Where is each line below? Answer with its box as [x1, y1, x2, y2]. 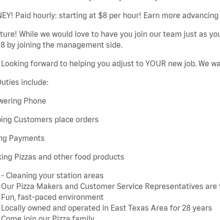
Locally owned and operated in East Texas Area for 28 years [1, 203, 212, 213]
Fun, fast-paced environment [1, 192, 104, 202]
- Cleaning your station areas [1, 171, 104, 180]
